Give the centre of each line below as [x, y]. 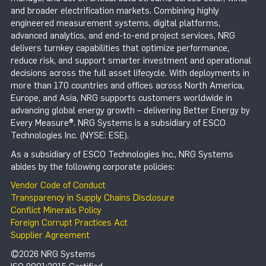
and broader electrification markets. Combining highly [115, 11]
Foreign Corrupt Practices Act [69, 223]
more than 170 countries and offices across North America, [127, 86]
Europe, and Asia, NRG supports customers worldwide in [121, 98]
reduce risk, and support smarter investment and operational [131, 61]
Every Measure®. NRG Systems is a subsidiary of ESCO [118, 123]
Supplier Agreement [50, 235]
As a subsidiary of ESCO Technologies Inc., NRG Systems [122, 154]
